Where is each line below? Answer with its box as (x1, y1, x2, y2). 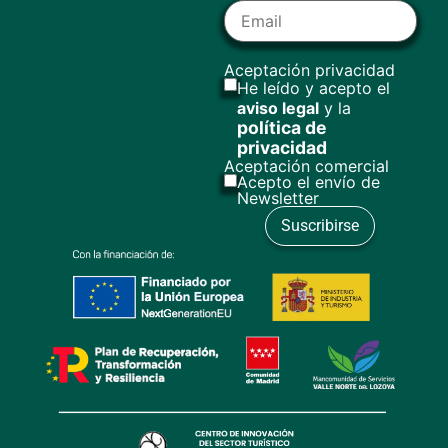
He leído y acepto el (237, 78, 390, 99)
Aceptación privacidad (224, 60, 395, 81)
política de (237, 117, 327, 139)
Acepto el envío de (237, 172, 380, 193)
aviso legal (237, 98, 319, 119)
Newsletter (237, 188, 319, 209)
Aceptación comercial (224, 156, 389, 177)
